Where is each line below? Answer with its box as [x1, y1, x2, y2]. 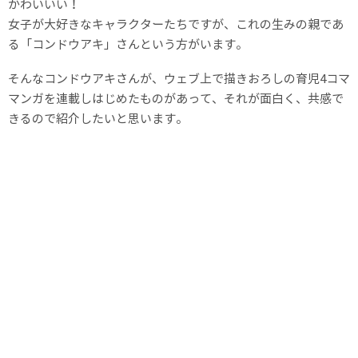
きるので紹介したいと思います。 [8, 109, 188, 127]
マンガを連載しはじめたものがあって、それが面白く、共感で [8, 89, 344, 107]
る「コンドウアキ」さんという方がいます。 [8, 35, 248, 53]
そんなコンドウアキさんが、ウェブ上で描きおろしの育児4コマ [8, 70, 350, 87]
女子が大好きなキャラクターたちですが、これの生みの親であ [8, 15, 344, 33]
